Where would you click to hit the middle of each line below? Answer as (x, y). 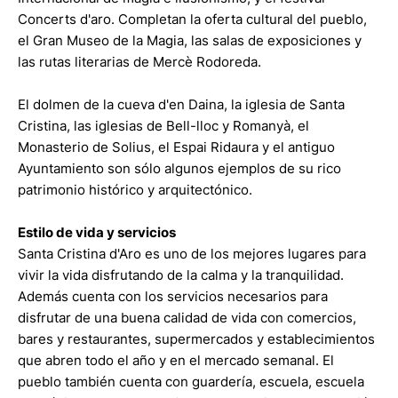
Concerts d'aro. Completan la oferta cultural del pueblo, (192, 19)
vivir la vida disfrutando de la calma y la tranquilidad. (181, 275)
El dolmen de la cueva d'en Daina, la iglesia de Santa (181, 104)
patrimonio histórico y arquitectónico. (135, 190)
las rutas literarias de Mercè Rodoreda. (139, 62)
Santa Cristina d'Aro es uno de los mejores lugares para (192, 254)
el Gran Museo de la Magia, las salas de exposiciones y (190, 40)
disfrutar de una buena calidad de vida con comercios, (187, 318)
